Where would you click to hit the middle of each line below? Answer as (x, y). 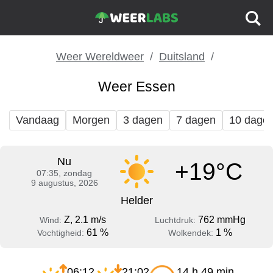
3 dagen (143, 120)
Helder (136, 200)
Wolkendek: (192, 233)
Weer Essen (136, 87)
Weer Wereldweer (100, 57)
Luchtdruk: (176, 220)
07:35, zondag (65, 173)
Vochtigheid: (62, 233)
